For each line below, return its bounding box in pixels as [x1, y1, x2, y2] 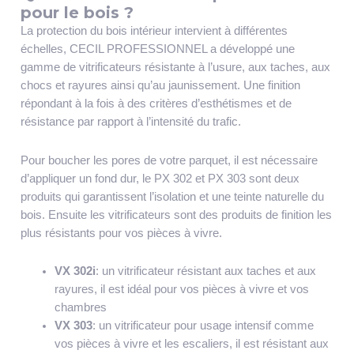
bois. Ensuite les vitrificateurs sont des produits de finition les [20, 208, 332, 221]
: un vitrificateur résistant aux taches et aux [96, 265, 317, 278]
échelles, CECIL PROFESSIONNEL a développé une [20, 43, 295, 56]
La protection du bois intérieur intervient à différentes [20, 24, 288, 38]
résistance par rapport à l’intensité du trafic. [20, 115, 241, 129]
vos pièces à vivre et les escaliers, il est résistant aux [55, 337, 330, 351]
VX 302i [55, 265, 96, 278]
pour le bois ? [20, 3, 138, 23]
